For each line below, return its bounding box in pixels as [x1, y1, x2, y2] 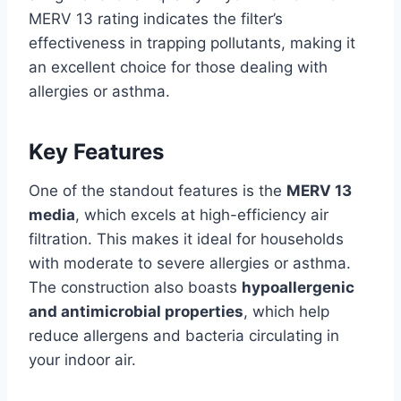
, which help [243, 303, 329, 321]
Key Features [29, 139, 164, 166]
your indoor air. [29, 351, 136, 370]
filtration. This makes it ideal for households [29, 230, 344, 249]
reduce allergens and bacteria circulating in [29, 327, 339, 346]
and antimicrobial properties [29, 303, 243, 321]
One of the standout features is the [29, 182, 286, 200]
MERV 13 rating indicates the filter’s [29, 10, 283, 29]
